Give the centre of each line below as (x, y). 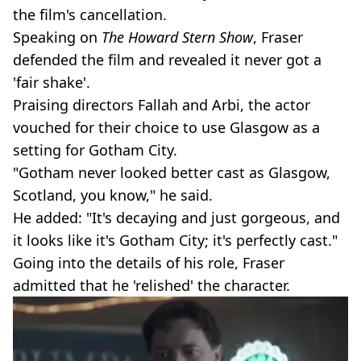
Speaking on (57, 37)
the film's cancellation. (90, 14)
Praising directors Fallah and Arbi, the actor (162, 104)
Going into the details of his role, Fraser (149, 262)
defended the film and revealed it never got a (167, 59)
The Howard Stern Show (177, 37)
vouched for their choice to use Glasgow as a (166, 127)
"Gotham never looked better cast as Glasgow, (172, 172)
